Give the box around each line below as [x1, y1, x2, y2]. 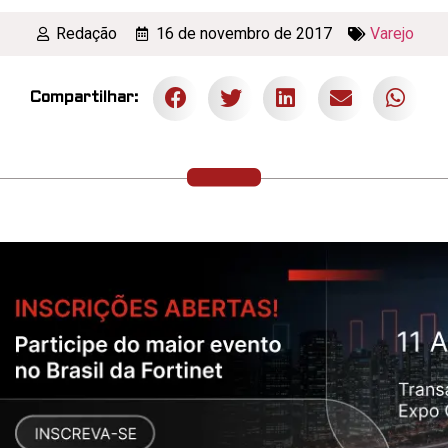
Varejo [370, 23, 415, 43]
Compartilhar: [30, 90, 138, 106]
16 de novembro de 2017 [155, 23, 332, 43]
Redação [56, 23, 118, 43]
